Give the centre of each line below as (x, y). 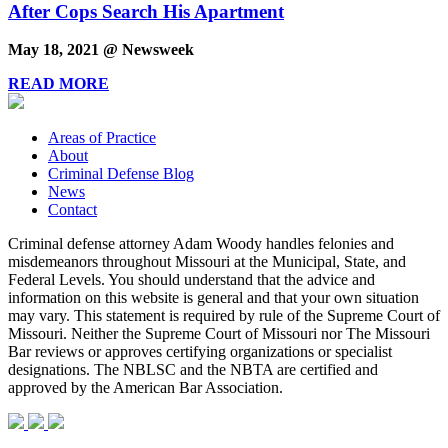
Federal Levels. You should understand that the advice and (191, 280)
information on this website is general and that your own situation (213, 298)
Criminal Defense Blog (121, 174)
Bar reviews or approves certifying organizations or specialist (200, 352)
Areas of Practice (102, 138)
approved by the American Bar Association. (145, 388)
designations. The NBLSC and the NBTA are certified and (193, 370)
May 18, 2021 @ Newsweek (101, 50)
